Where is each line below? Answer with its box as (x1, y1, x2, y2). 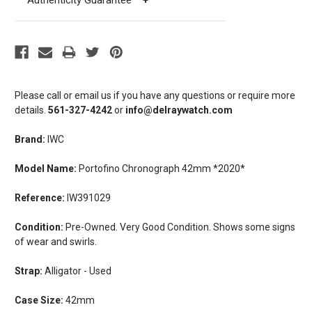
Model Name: (15, 163, 77, 175)
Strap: (15, 265, 42, 277)
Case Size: (15, 295, 63, 306)
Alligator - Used (42, 265, 111, 277)
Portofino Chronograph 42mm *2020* (77, 163, 245, 175)
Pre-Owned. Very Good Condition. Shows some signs (63, 221, 295, 233)
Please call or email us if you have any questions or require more (15, 90, 295, 102)
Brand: (15, 134, 45, 146)
